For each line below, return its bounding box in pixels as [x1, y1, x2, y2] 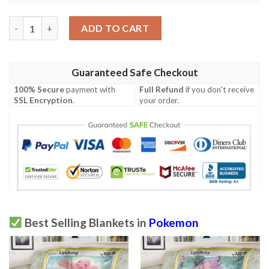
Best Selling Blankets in [22, 215, 149, 229]
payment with [64, 84, 116, 94]
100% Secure [14, 84, 65, 94]
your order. [139, 95, 180, 105]
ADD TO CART [81, 22, 150, 34]
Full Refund [139, 84, 184, 94]
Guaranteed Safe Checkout [71, 66, 198, 79]
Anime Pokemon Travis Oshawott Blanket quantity [8, 17, 217, 28]
